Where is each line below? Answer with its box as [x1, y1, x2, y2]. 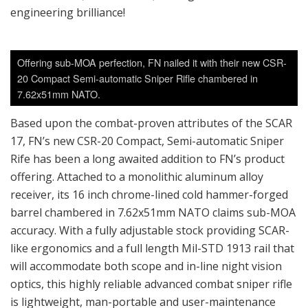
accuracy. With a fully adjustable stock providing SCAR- [10, 223, 289, 239]
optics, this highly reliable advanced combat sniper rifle [10, 276, 292, 292]
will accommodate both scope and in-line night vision [10, 258, 282, 274]
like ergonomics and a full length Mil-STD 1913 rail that [10, 241, 294, 256]
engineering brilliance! [10, 5, 125, 21]
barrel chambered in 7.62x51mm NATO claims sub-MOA [10, 205, 296, 221]
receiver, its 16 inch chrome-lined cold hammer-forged [10, 187, 288, 203]
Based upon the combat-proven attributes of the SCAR [10, 115, 292, 131]
